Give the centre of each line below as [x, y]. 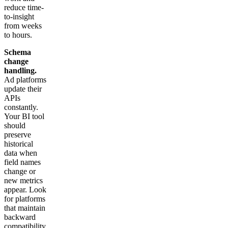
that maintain [25, 208]
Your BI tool [24, 117]
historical [19, 144]
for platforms [25, 199]
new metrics [23, 181]
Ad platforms [25, 80]
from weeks [23, 26]
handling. [20, 71]
